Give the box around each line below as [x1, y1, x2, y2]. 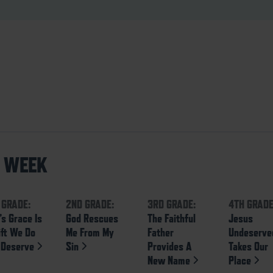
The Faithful [147, 211, 196, 225]
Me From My [65, 225, 114, 239]
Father [147, 225, 174, 239]
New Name [147, 253, 193, 267]
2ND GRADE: [65, 197, 114, 211]
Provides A [147, 239, 192, 253]
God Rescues [65, 211, 118, 225]
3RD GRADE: [147, 197, 196, 211]
